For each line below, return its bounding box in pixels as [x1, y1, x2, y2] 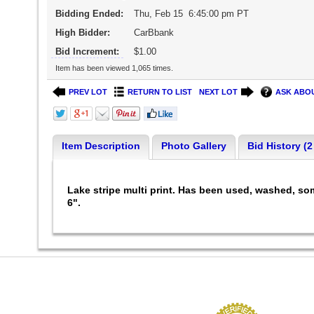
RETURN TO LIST [128, 87, 193, 96]
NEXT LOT [199, 87, 238, 96]
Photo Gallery [161, 140, 226, 151]
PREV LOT [68, 87, 107, 96]
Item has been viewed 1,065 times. [55, 64, 173, 72]
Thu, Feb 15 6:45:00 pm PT [133, 8, 249, 19]
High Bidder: [55, 27, 110, 38]
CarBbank [133, 27, 174, 38]
